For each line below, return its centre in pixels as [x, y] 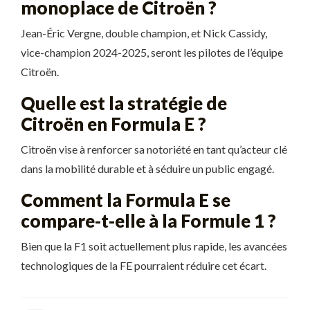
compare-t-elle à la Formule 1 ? [148, 221]
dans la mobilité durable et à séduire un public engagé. [147, 168]
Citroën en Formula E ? [113, 124]
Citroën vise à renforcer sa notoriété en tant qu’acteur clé [154, 149]
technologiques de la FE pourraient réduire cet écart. [144, 265]
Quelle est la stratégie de [124, 103]
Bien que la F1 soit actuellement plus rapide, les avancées [154, 246]
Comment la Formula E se [126, 200]
